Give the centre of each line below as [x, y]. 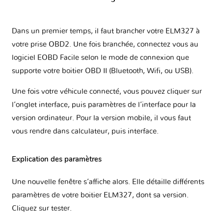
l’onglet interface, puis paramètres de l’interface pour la [104, 105]
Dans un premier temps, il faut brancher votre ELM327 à [106, 31]
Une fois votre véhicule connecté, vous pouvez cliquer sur [107, 91]
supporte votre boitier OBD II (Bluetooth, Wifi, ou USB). [103, 71]
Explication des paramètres [57, 159]
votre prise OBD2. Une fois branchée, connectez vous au [105, 44]
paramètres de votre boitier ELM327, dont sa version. [100, 195]
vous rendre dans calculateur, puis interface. [85, 131]
